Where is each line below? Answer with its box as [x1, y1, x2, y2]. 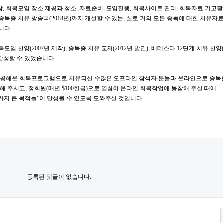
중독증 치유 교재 [68, 45, 113, 52]
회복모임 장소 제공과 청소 [6, 5, 76, 12]
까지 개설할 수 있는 [71, 15, 123, 22]
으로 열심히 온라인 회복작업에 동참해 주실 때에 [88, 85, 216, 92]
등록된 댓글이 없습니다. [26, 173, 91, 180]
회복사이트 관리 [133, 5, 176, 12]
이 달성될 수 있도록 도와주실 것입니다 [39, 95, 142, 102]
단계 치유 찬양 [183, 45, 222, 52]
